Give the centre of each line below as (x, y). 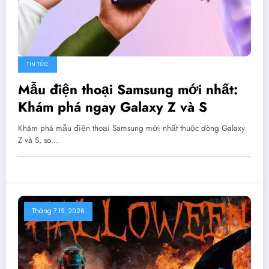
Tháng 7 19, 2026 (58, 211)
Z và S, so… (38, 140)
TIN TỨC (38, 64)
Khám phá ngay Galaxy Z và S (113, 107)
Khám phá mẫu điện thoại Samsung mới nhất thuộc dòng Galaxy (131, 128)
